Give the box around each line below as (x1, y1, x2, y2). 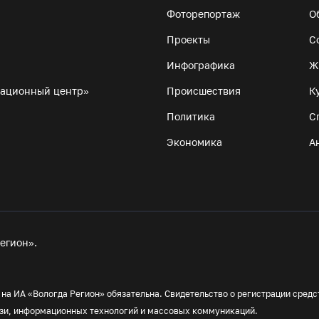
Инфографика (167, 59, 235, 71)
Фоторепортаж (167, 8, 240, 20)
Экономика (167, 136, 222, 148)
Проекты (167, 33, 210, 46)
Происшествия (167, 85, 241, 97)
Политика (167, 110, 215, 122)
